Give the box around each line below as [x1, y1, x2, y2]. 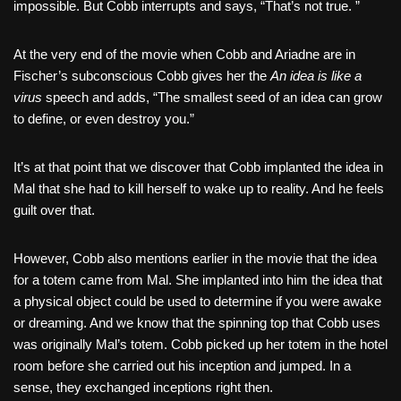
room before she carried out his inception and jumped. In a [13, 358, 351, 374]
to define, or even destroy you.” [13, 111, 194, 127]
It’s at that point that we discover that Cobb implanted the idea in [13, 159, 383, 175]
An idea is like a [270, 68, 362, 84]
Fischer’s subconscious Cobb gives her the [13, 68, 270, 84]
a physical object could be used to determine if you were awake [13, 294, 381, 310]
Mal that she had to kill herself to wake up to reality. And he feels [13, 181, 384, 197]
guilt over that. [13, 202, 95, 218]
